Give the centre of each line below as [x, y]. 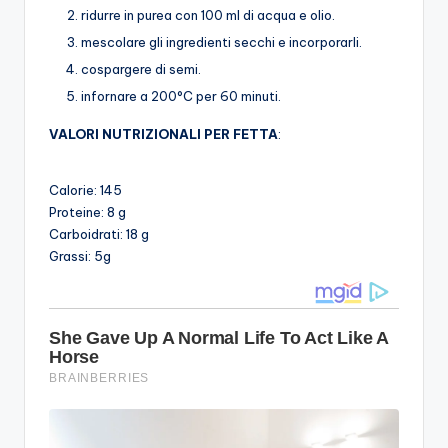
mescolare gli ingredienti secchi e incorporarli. [221, 41]
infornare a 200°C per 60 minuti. [181, 96]
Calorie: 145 [85, 190]
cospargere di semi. [141, 69]
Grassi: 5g [80, 256]
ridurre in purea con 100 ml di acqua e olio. [208, 14]
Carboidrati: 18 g [99, 234]
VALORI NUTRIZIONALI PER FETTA [163, 134]
